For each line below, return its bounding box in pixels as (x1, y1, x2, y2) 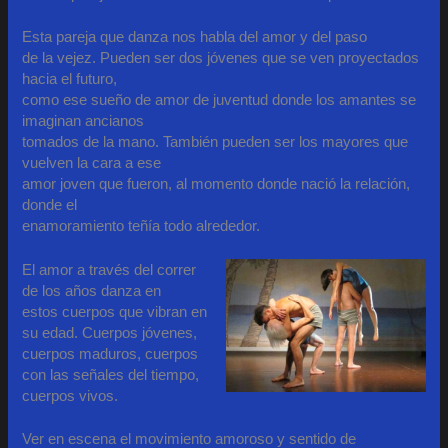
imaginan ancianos (22, 112, 145, 129)
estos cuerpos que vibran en (22, 304, 208, 321)
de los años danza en (22, 283, 162, 300)
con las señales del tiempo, (22, 367, 200, 384)
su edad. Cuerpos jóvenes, (22, 325, 198, 342)
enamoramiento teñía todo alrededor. (22, 217, 261, 234)
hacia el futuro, (22, 70, 118, 87)
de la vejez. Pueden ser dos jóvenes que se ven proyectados (22, 49, 420, 66)
